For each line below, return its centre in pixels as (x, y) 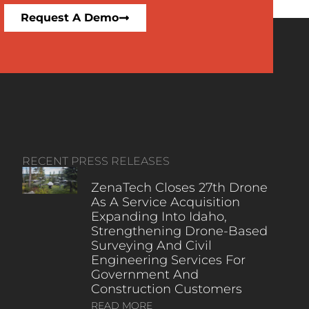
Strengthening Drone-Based (179, 231)
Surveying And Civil (151, 245)
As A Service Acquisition (165, 202)
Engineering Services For (168, 260)
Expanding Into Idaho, (159, 216)
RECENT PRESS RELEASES (96, 161)
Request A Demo (70, 17)
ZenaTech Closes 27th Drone (179, 187)
